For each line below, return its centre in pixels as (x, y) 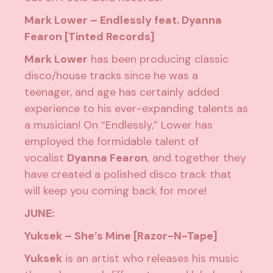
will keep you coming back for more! (116, 191)
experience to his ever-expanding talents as (136, 109)
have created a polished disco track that (128, 175)
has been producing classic (158, 59)
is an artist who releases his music (151, 259)
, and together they (197, 158)
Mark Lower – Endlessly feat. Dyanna (123, 20)
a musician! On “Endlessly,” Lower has (119, 125)
